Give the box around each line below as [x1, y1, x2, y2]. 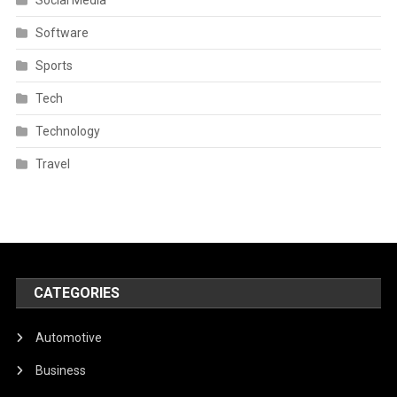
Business [35, 362, 87, 378]
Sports [35, 58, 73, 73]
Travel [35, 156, 70, 171]
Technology [35, 123, 100, 138]
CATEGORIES [34, 284, 121, 301]
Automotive [35, 330, 103, 345]
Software [35, 25, 89, 40]
